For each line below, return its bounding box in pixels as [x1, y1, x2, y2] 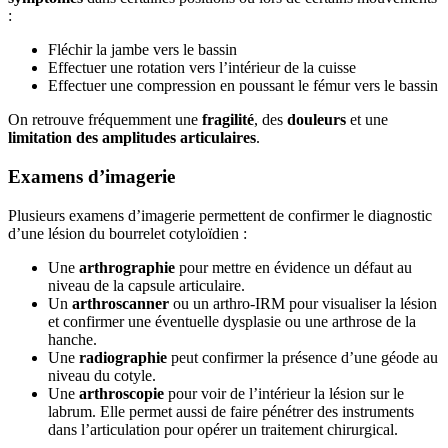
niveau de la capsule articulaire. [48, 276, 249, 294]
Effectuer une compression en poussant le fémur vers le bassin [48, 77, 438, 95]
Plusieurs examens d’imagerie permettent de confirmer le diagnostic [8, 206, 432, 224]
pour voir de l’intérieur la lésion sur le [164, 384, 404, 402]
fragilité [202, 111, 254, 129]
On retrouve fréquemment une [8, 111, 202, 129]
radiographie [79, 348, 167, 366]
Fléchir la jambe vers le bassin [48, 41, 237, 59]
